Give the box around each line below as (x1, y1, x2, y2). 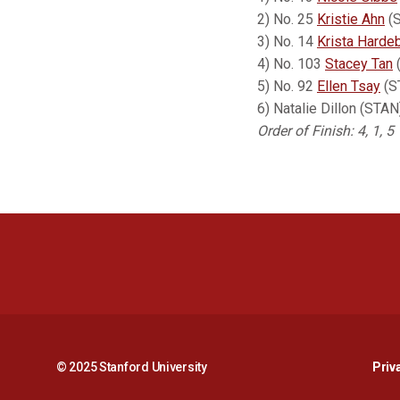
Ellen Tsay (317, 78, 380, 95)
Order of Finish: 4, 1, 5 (257, 122, 394, 139)
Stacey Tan (325, 55, 393, 72)
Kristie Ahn (317, 11, 385, 28)
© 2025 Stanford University (56, 359, 207, 374)
